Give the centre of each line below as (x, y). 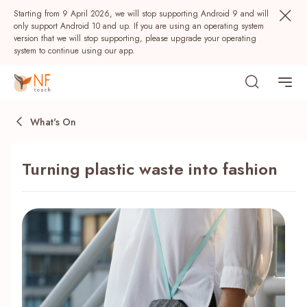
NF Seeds (46, 259)
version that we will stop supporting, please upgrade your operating (135, 38)
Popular (36, 226)
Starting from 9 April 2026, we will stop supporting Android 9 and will (141, 14)
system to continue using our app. (74, 51)
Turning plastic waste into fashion (150, 169)
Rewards (228, 259)
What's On (53, 122)
